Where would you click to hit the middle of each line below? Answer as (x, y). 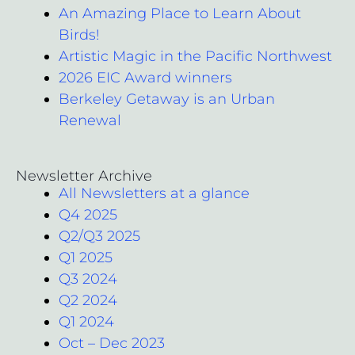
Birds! (79, 34)
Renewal (90, 120)
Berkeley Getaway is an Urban (167, 99)
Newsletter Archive (84, 176)
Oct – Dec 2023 (112, 343)
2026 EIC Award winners (145, 77)
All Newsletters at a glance (154, 193)
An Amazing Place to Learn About (180, 13)
